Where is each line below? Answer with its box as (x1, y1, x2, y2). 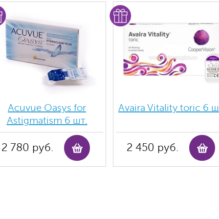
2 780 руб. (1, 142, 53, 153)
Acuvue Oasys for (8, 102, 86, 113)
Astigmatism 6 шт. (6, 115, 88, 126)
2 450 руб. (127, 142, 178, 153)
